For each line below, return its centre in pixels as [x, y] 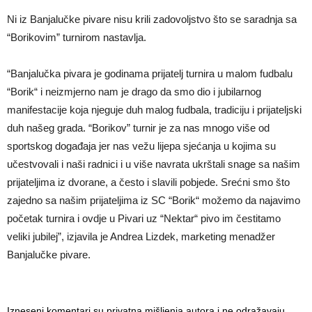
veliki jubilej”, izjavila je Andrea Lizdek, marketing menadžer [141, 236]
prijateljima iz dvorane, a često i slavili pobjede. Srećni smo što [148, 182]
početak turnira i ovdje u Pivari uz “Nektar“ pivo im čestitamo [144, 218]
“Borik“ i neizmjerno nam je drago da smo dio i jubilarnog [134, 92]
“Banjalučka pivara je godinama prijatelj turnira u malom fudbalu [150, 73]
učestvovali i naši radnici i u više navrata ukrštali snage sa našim [154, 164]
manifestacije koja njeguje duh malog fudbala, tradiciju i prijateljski [154, 110]
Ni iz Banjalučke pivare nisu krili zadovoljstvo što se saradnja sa [152, 19]
